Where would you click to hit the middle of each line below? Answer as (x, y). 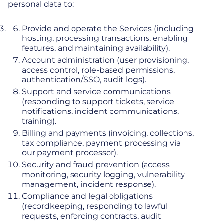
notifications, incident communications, (100, 111)
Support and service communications (96, 92)
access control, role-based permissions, (98, 70)
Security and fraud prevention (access (96, 165)
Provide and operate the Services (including (108, 29)
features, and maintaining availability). (96, 48)
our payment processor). (70, 153)
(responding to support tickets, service (98, 102)
